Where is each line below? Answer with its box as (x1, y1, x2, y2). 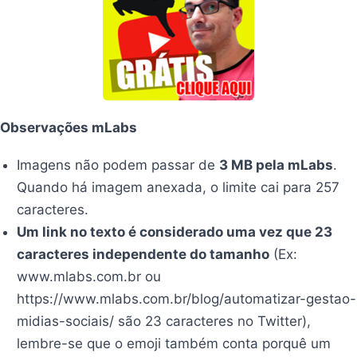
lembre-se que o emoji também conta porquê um (17, 335, 331, 351)
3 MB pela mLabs (219, 156, 334, 173)
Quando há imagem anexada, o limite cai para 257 (17, 178, 340, 195)
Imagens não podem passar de (17, 156, 220, 173)
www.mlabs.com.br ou (17, 268, 162, 284)
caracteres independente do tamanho (17, 245, 270, 262)
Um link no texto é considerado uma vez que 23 (17, 223, 333, 240)
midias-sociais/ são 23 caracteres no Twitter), (17, 312, 312, 329)
